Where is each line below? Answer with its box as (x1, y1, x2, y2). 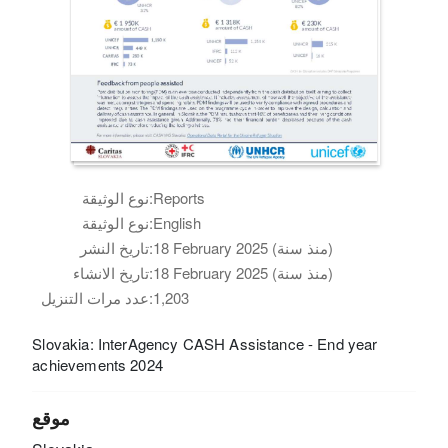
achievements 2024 (32, 353, 163, 375)
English (153, 211, 202, 233)
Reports (153, 186, 206, 208)
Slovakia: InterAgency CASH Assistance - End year (32, 332, 378, 354)
